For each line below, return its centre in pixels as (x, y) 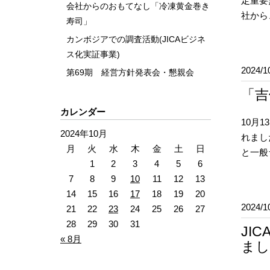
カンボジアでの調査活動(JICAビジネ (136, 39)
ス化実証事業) (93, 55)
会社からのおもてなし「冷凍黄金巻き (138, 6)
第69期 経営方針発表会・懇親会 (130, 73)
